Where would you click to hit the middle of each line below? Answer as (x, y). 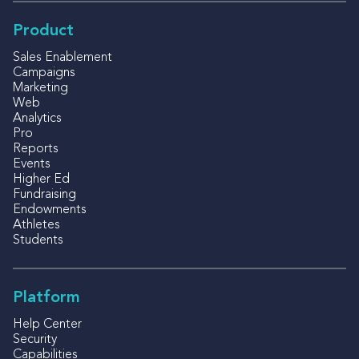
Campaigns (44, 73)
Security (35, 339)
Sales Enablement (63, 57)
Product (43, 31)
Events (32, 164)
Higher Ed (41, 179)
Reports (36, 149)
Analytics (37, 118)
